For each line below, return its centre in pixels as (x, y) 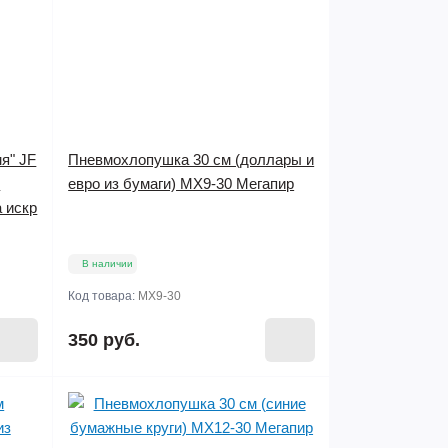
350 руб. (104, 340)
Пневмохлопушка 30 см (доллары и (191, 159)
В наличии (108, 263)
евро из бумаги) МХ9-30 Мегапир (181, 183)
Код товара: (103, 296)
